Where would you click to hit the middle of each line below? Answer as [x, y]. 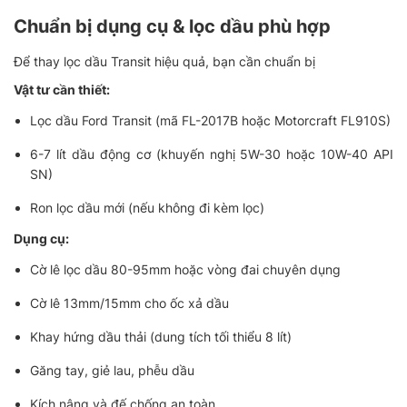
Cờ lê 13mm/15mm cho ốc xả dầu [130, 303]
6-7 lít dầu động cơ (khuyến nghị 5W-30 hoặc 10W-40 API [212, 154]
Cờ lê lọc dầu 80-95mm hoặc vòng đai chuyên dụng [186, 270]
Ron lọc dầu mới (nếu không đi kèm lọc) [148, 208]
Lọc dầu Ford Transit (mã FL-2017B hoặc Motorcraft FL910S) [211, 121]
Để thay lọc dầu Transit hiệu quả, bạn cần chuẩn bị [164, 62]
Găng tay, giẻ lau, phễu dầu [113, 371]
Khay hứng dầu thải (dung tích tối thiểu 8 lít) [161, 337]
